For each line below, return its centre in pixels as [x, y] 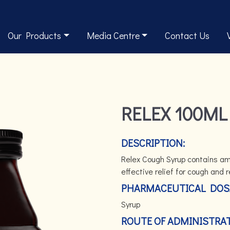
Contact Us [187, 35]
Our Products [35, 35]
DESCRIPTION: [153, 143]
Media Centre [113, 35]
